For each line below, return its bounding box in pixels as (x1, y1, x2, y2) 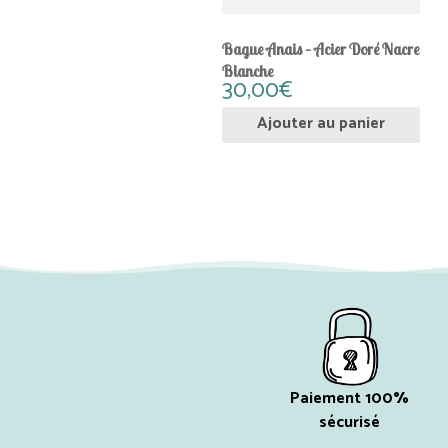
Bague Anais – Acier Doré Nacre (221, 39, 419, 60)
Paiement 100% (289, 384, 409, 412)
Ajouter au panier (256, 110, 385, 138)
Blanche (221, 61, 273, 82)
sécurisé (318, 408, 380, 436)
